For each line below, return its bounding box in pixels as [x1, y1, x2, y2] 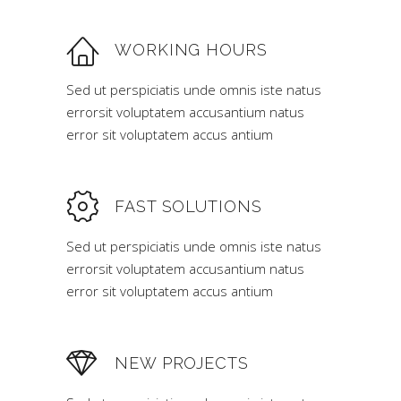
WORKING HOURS [115, 40, 268, 59]
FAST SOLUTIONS [115, 197, 262, 216]
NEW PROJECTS [115, 354, 249, 372]
